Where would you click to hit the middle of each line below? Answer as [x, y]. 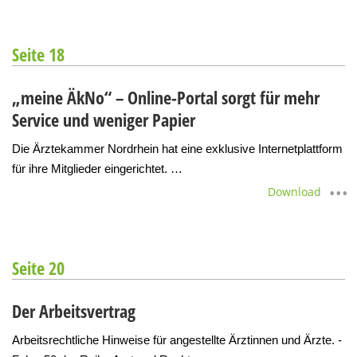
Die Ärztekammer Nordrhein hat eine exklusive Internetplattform [177, 148]
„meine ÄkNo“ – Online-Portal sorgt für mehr [166, 97]
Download [294, 191]
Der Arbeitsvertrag [74, 310]
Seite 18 [38, 54]
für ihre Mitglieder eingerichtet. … [97, 168]
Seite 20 [38, 267]
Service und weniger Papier [104, 119]
